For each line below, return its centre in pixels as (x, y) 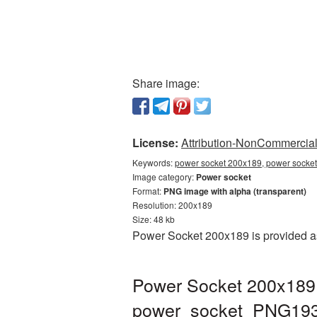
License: (155, 143)
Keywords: (154, 162)
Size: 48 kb (154, 219)
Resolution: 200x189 (172, 205)
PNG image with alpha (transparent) (235, 191)
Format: (148, 191)
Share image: (166, 83)
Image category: (164, 177)
